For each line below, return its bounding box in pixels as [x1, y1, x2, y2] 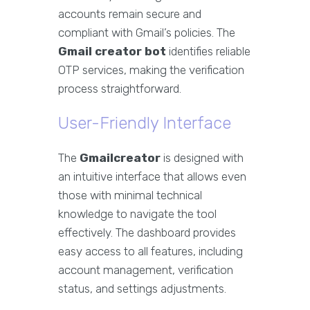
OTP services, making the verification [58, 63, 244, 77]
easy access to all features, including [58, 244, 243, 258]
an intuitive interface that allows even [58, 170, 246, 183]
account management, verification [58, 263, 233, 277]
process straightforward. [58, 82, 181, 95]
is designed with [161, 151, 244, 165]
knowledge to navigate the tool [58, 207, 217, 221]
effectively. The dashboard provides [58, 226, 236, 239]
